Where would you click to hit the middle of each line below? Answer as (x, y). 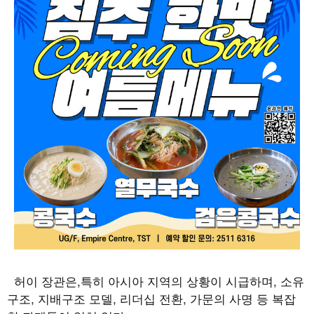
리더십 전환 (151, 299)
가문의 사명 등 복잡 (243, 299)
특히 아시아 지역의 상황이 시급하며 (177, 281)
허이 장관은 (46, 281)
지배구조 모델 (75, 299)
